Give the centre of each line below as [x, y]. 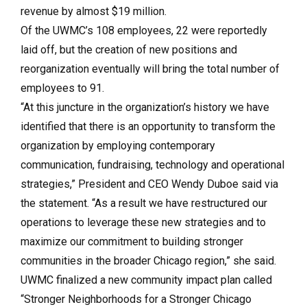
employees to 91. [62, 88]
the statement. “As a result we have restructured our [144, 203]
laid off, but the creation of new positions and [129, 49]
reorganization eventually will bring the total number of [150, 69]
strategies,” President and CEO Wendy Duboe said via [149, 184]
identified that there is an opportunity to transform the [148, 126]
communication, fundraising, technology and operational [152, 164]
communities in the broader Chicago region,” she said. [148, 260]
